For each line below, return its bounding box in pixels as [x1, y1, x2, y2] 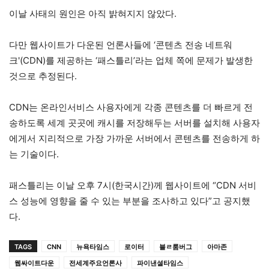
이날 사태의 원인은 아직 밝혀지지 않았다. [9, 8, 177, 20]
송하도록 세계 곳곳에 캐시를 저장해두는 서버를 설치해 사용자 [9, 117, 260, 129]
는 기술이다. [9, 148, 59, 160]
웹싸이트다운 [14, 259, 54, 268]
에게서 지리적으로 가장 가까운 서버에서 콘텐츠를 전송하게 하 [9, 133, 260, 145]
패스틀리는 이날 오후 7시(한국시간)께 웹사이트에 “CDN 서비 [9, 180, 256, 192]
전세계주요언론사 [69, 259, 122, 268]
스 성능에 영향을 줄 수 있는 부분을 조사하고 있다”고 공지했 [9, 195, 250, 207]
